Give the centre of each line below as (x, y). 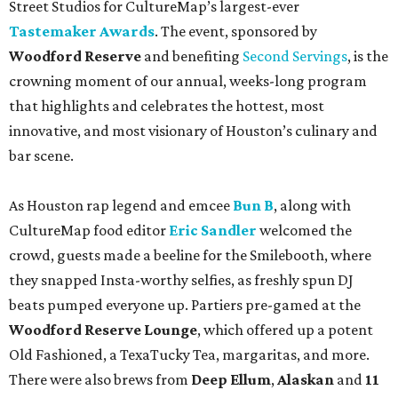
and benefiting (192, 56)
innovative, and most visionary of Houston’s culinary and (193, 130)
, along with (312, 205)
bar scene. (41, 155)
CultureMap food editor (89, 230)
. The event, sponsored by (236, 31)
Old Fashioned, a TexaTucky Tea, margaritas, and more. (189, 354)
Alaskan (307, 379)
